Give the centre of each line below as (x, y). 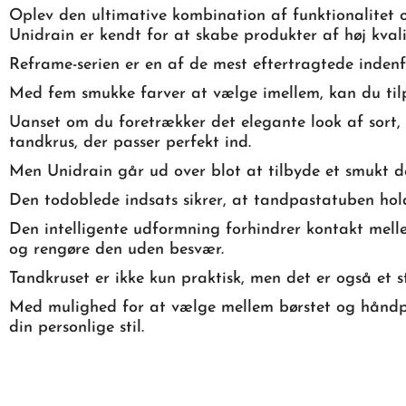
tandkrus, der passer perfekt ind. (130, 142)
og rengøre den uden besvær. (116, 249)
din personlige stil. (77, 327)
